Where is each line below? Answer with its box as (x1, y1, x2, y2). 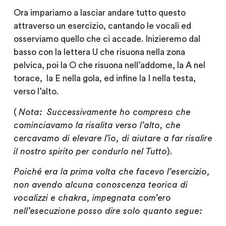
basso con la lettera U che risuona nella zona (13, 48, 185, 57)
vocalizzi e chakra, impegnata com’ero (13, 193, 171, 202)
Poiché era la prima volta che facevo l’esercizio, (13, 167, 210, 176)
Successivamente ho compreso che (46, 107, 191, 117)
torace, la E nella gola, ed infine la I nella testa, (13, 74, 196, 83)
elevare (72, 134, 102, 143)
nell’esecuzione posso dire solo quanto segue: (13, 206, 202, 215)
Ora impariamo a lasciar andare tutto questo (13, 9, 186, 18)
